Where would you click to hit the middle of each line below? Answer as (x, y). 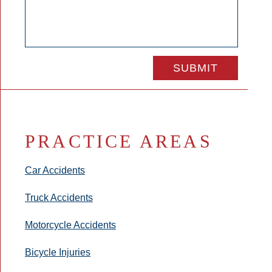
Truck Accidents (59, 197)
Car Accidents (55, 170)
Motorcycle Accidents (70, 225)
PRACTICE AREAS (119, 141)
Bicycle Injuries (58, 252)
